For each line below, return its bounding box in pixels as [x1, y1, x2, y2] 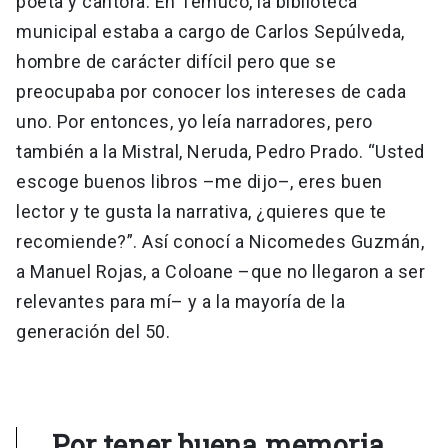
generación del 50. [16, 321, 170, 343]
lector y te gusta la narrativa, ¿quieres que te [16, 201, 387, 223]
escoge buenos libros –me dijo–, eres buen [16, 171, 383, 193]
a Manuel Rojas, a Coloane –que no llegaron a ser [16, 261, 425, 283]
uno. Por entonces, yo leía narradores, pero [16, 111, 373, 133]
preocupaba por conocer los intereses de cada [16, 81, 406, 103]
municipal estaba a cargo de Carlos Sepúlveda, [16, 21, 405, 43]
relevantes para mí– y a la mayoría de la [16, 291, 345, 313]
